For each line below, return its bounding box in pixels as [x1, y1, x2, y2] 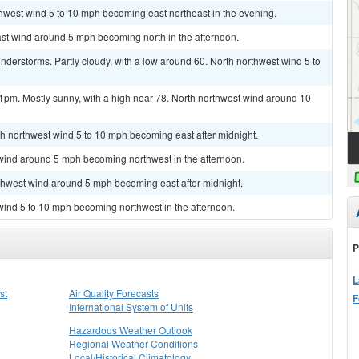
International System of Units [69, 300, 193, 313]
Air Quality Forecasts [69, 286, 159, 300]
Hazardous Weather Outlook [69, 323, 192, 337]
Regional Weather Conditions [69, 337, 198, 350]
